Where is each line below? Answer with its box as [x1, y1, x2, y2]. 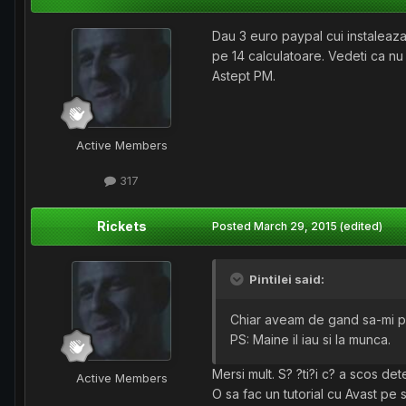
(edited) [340, 219, 382, 234]
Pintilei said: [246, 272, 324, 287]
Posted [212, 219, 254, 234]
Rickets [96, 218, 147, 235]
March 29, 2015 [254, 219, 337, 234]
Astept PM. [212, 68, 275, 83]
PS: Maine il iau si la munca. [230, 332, 391, 348]
